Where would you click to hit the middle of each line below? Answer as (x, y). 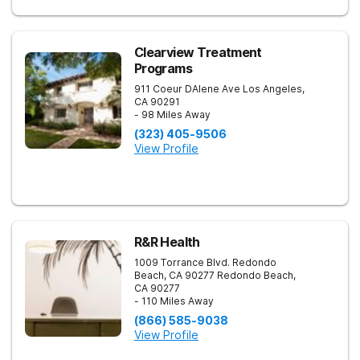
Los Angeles (272, 89)
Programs (163, 68)
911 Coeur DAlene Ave (187, 89)
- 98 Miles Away (172, 115)
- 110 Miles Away (174, 301)
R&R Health (167, 242)
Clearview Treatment (198, 52)
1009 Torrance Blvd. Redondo (205, 262)
